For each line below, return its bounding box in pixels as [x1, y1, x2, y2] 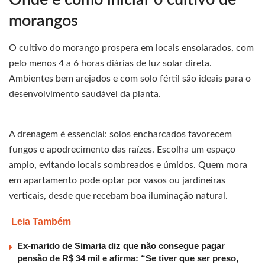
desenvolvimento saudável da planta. [9, 89, 161, 99]
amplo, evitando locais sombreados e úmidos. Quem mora [9, 160, 247, 170]
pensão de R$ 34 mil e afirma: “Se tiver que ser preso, [17, 253, 238, 264]
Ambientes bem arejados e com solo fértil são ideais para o [9, 74, 251, 84]
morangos [9, 13, 78, 30]
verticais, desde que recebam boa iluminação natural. [9, 191, 228, 201]
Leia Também [11, 216, 71, 227]
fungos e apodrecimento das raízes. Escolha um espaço [9, 145, 235, 155]
